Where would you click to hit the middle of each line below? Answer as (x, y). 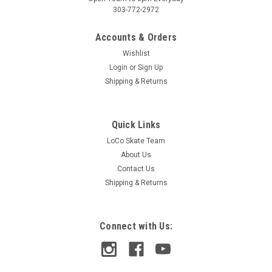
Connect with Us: (136, 226)
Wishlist (136, 54)
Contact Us (136, 169)
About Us (136, 155)
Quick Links (136, 125)
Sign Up (151, 68)
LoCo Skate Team (136, 141)
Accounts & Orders (136, 38)
